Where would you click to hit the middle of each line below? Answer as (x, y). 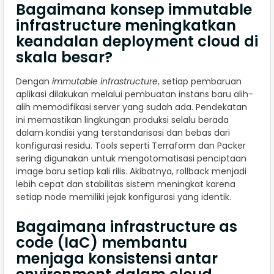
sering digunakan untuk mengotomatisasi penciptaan (131, 159)
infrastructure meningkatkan (126, 26)
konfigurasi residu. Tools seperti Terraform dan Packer (131, 146)
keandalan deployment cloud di (137, 42)
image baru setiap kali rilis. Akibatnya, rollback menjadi (131, 172)
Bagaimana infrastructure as (127, 227)
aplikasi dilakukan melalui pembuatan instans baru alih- (135, 94)
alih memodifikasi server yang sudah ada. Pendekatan (131, 107)
